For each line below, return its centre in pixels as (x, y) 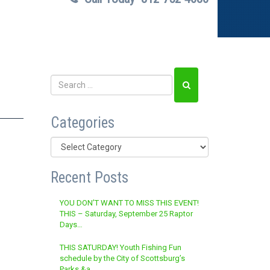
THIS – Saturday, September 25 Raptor (126, 214)
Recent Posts (89, 178)
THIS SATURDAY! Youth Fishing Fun (120, 248)
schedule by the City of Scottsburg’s (122, 259)
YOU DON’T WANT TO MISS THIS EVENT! (129, 203)
